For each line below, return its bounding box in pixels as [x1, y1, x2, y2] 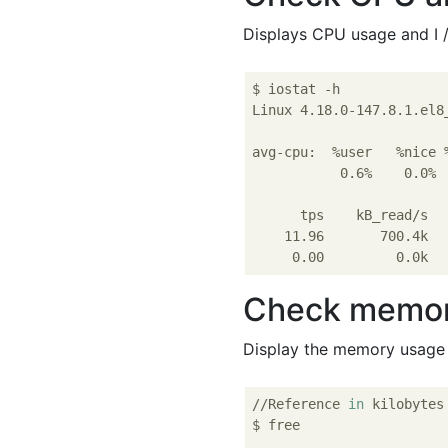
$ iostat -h [252, 81, 341, 97]
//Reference [252, 396, 349, 412]
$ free [252, 417, 301, 433]
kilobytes [364, 396, 445, 412]
